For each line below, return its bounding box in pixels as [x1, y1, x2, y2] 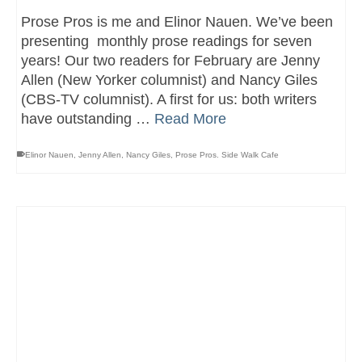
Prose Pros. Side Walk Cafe [175, 149, 279, 159]
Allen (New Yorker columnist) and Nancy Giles [21, 71, 318, 88]
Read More [154, 110, 226, 127]
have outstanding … [21, 110, 154, 127]
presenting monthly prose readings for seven [21, 32, 312, 49]
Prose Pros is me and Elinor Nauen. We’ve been [21, 13, 333, 30]
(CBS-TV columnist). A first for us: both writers [21, 90, 317, 107]
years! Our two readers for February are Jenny [21, 52, 320, 69]
